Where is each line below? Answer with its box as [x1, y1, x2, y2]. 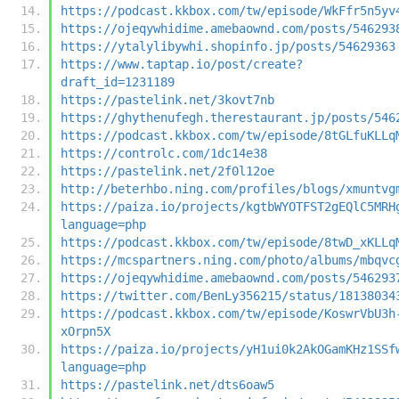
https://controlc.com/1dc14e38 [61, 145, 267, 160]
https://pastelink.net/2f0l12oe [61, 163, 274, 178]
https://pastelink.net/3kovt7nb [61, 92, 274, 107]
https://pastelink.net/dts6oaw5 [61, 377, 274, 392]
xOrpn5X [61, 323, 110, 338]
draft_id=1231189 [61, 74, 175, 89]
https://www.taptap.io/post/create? [61, 56, 303, 71]
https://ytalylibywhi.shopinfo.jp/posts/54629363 [61, 38, 395, 53]
